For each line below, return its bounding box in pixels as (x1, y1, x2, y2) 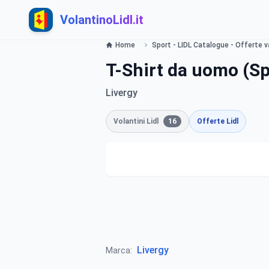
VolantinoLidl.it (60, 13, 144, 27)
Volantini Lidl (113, 117, 159, 125)
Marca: (106, 246, 132, 255)
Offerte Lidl (197, 117, 238, 125)
